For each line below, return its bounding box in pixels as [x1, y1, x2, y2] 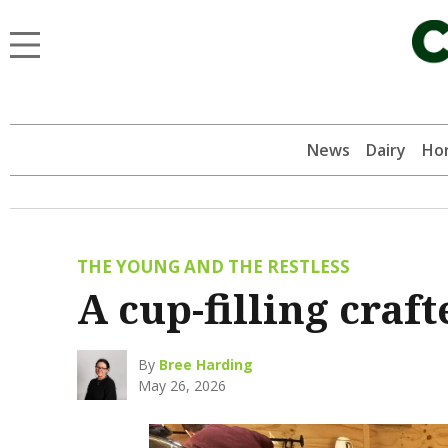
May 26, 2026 [138, 376, 227, 396]
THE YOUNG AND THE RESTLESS [76, 255, 350, 279]
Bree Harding [159, 355, 254, 375]
